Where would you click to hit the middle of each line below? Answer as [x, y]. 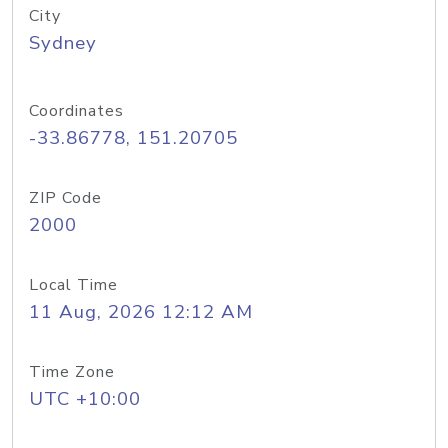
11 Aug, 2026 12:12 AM [141, 312]
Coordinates [76, 111]
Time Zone [72, 372]
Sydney [63, 43]
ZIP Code [65, 198]
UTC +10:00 [85, 399]
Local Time [73, 285]
